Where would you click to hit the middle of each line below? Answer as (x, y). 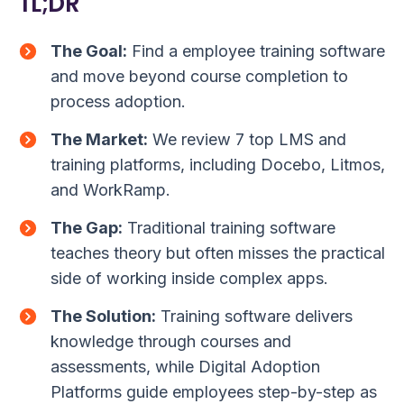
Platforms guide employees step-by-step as (214, 392)
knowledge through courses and (171, 342)
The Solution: (103, 317)
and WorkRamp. (110, 190)
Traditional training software (229, 228)
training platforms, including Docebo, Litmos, (218, 165)
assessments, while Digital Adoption (185, 367)
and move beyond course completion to (199, 77)
